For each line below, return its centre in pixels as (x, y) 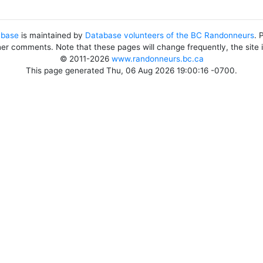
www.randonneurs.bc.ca (157, 59)
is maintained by (52, 35)
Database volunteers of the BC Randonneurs (170, 35)
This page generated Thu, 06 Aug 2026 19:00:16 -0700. (131, 70)
